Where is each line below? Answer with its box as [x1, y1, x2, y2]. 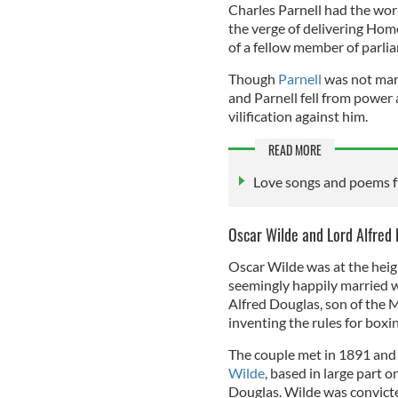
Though [227, 69, 278, 87]
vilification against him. [227, 107, 368, 124]
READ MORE [267, 139, 322, 159]
